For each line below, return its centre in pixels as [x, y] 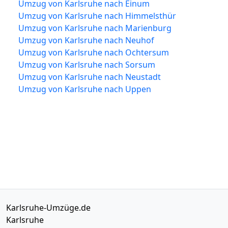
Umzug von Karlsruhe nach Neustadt [90, 77]
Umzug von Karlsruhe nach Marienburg [95, 28]
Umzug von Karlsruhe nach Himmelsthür [97, 16]
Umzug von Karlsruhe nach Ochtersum [94, 52]
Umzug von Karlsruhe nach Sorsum [87, 64]
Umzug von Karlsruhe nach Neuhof [86, 40]
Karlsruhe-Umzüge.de [48, 207]
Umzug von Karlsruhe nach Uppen [85, 89]
